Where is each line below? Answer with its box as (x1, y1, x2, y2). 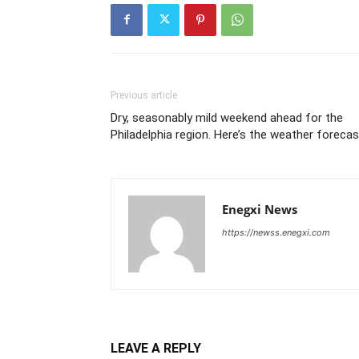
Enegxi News (222, 200, 297, 217)
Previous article (111, 89, 177, 101)
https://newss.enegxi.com (222, 226, 330, 238)
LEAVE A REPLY (111, 340, 201, 356)
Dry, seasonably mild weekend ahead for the (111, 110, 343, 125)
